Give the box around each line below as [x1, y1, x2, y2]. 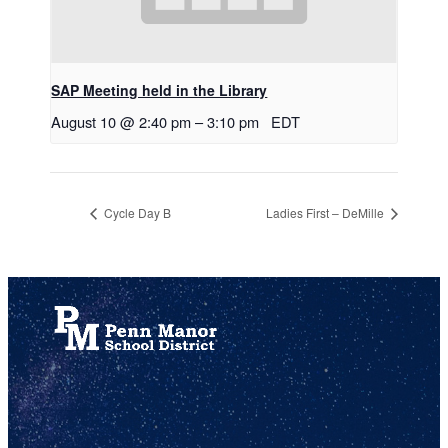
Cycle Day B [101, 204, 172, 222]
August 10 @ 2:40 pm [51, 110, 192, 132]
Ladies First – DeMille [265, 204, 387, 222]
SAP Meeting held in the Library [51, 79, 268, 100]
